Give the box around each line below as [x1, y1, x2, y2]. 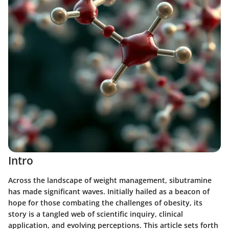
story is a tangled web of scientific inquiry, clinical [8, 209, 183, 219]
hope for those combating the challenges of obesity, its [8, 197, 202, 208]
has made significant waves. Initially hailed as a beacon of [8, 186, 210, 196]
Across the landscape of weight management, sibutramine [8, 175, 212, 185]
